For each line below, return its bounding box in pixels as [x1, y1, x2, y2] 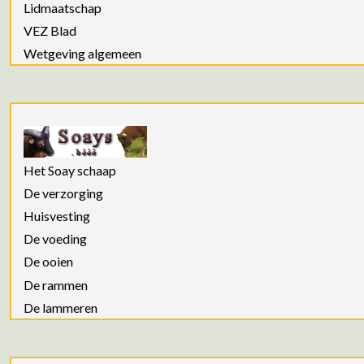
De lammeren [24, 299, 97, 315]
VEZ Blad [24, 23, 76, 39]
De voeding [24, 231, 87, 247]
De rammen [24, 276, 88, 292]
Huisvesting [24, 207, 90, 223]
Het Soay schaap [24, 162, 116, 178]
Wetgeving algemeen [24, 45, 141, 62]
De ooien [24, 253, 73, 270]
